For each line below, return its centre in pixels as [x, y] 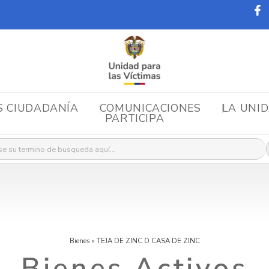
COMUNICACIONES [150, 108]
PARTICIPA [134, 119]
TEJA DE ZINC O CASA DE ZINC [148, 241]
